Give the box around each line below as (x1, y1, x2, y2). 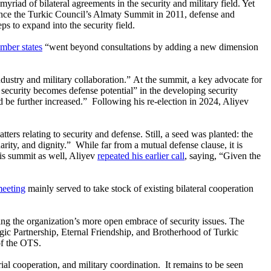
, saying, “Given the (184, 150, 261, 161)
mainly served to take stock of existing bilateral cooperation (25, 183, 253, 194)
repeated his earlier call (97, 150, 184, 161)
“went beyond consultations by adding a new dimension (42, 41, 258, 52)
